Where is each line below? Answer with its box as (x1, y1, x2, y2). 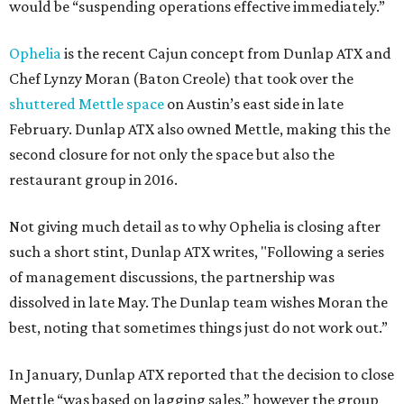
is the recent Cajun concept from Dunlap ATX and (61, 44, 391, 62)
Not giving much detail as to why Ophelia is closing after (9, 217, 381, 235)
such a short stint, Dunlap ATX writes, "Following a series (9, 243, 384, 261)
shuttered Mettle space (9, 95, 164, 113)
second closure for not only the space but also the (9, 145, 335, 163)
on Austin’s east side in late (164, 95, 344, 113)
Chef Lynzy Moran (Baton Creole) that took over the (9, 69, 353, 87)
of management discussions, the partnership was (9, 268, 335, 286)
